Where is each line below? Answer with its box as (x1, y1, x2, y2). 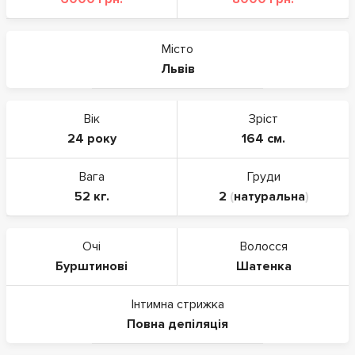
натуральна (233, 188, 305, 204)
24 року (67, 130, 116, 147)
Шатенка (235, 258, 292, 274)
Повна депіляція (127, 315, 228, 332)
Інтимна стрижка (131, 296, 224, 312)
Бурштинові (55, 258, 128, 274)
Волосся (239, 238, 288, 254)
